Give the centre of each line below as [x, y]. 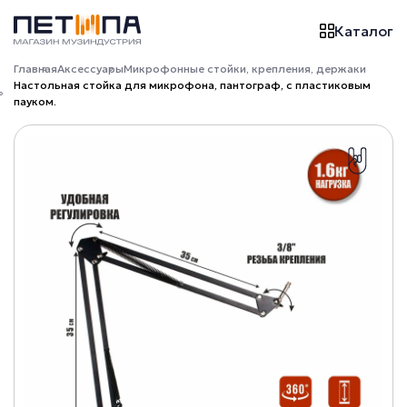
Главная [35, 69]
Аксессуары [90, 69]
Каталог [364, 30]
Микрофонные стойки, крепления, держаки [245, 69]
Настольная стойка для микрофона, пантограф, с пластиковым [192, 85]
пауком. [35, 102]
